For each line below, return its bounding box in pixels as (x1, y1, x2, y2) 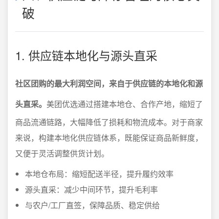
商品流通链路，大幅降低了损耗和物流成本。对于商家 (15, 116, 203, 128)
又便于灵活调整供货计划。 (15, 148, 109, 159)
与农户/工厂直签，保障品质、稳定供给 (25, 199, 160, 211)
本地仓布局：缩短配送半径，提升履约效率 (25, 168, 174, 179)
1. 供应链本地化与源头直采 (15, 46, 157, 64)
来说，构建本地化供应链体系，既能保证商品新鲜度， (15, 132, 203, 143)
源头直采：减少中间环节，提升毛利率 (25, 184, 158, 195)
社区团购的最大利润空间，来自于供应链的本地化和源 (15, 78, 203, 89)
